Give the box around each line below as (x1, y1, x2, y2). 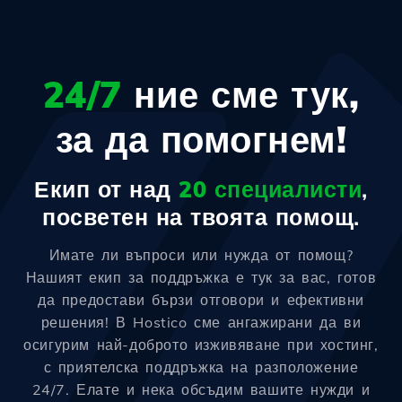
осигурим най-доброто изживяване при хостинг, (23, 336, 379, 354)
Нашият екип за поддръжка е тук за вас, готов (25, 268, 377, 287)
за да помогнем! (55, 117, 347, 162)
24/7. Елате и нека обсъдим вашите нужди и (31, 380, 371, 399)
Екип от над (34, 175, 179, 204)
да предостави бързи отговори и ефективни (38, 291, 364, 310)
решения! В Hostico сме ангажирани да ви (40, 313, 362, 332)
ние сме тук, (121, 72, 360, 118)
